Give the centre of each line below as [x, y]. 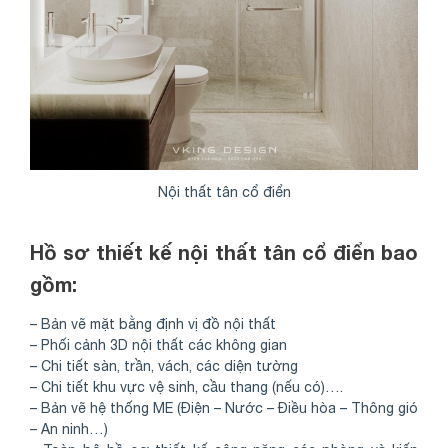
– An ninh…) [69, 429]
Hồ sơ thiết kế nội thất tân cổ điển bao [224, 252]
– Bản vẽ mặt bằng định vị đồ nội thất [153, 324]
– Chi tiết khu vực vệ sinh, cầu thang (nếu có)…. [186, 387]
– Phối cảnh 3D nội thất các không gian [158, 345]
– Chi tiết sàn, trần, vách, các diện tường [164, 366]
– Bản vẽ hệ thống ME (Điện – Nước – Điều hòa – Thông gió [224, 408]
